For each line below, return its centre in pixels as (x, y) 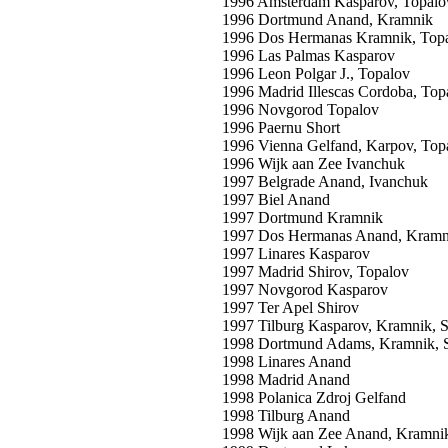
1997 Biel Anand (276, 199)
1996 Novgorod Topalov (300, 109)
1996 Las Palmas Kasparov (308, 55)
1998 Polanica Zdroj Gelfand (314, 397)
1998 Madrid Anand (286, 379)
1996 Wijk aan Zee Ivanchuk (313, 163)
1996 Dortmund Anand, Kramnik (327, 19)
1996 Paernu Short (281, 127)
